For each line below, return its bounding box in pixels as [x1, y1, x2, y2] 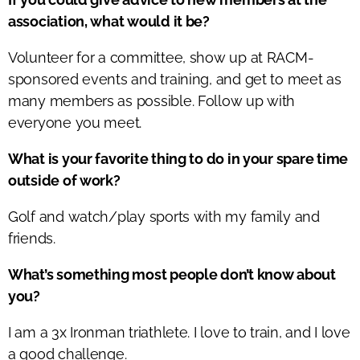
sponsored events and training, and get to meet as [8, 70, 342, 88]
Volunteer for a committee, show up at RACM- [8, 48, 314, 66]
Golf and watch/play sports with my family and [8, 207, 320, 225]
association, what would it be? [8, 12, 210, 30]
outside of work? [8, 171, 121, 189]
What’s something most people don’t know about [8, 265, 336, 283]
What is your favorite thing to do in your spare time [8, 149, 348, 167]
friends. [8, 229, 55, 247]
